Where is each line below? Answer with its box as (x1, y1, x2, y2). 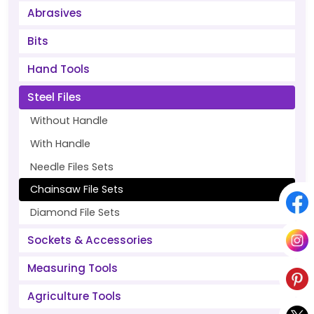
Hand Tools (27, 62, 90, 76)
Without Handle (30, 114, 108, 128)
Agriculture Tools (27, 289, 121, 303)
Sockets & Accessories (27, 233, 153, 247)
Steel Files (27, 90, 81, 104)
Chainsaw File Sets (30, 182, 123, 196)
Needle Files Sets (30, 160, 114, 174)
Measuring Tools (27, 261, 118, 275)
